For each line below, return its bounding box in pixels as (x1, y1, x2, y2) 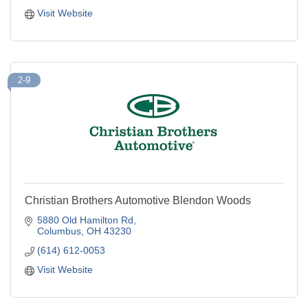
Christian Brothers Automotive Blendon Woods (25, 195, 251, 207)
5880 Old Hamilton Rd (36, 214, 133, 226)
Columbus (36, 225, 81, 237)
